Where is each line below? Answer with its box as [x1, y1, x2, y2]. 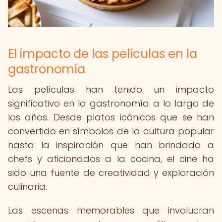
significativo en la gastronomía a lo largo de [8, 97, 214, 110]
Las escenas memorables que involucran [8, 204, 214, 217]
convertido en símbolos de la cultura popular [8, 125, 214, 137]
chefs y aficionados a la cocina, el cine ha [8, 153, 214, 165]
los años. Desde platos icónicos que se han [8, 111, 214, 123]
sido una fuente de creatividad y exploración [8, 166, 214, 179]
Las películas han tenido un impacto [8, 83, 214, 96]
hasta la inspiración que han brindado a [8, 139, 214, 151]
